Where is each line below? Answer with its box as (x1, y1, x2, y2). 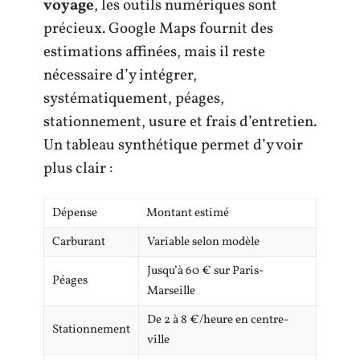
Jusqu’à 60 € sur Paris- (147, 263, 264, 280)
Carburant (52, 234, 105, 252)
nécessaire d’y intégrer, (43, 64, 197, 86)
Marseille (147, 283, 195, 301)
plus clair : (43, 157, 112, 179)
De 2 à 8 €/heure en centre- (147, 312, 288, 329)
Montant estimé (146, 205, 229, 223)
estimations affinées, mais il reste (43, 41, 265, 63)
